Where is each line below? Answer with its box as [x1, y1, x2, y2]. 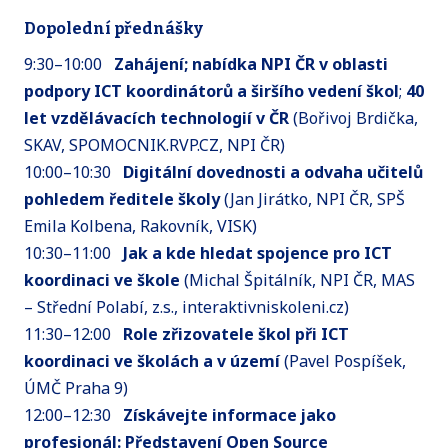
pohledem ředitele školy [24, 187, 220, 210]
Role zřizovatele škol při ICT [123, 322, 349, 345]
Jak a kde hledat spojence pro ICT [123, 241, 392, 264]
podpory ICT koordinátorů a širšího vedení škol [24, 79, 399, 102]
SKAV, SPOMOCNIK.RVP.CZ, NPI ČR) [24, 133, 285, 156]
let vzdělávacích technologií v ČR [24, 106, 293, 129]
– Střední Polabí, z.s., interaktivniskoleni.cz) [24, 295, 349, 318]
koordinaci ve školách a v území [24, 349, 280, 372]
